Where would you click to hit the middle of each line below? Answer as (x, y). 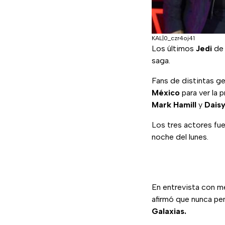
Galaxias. (169, 211)
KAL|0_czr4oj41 (173, 38)
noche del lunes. (180, 137)
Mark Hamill (174, 105)
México (166, 93)
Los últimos (174, 49)
